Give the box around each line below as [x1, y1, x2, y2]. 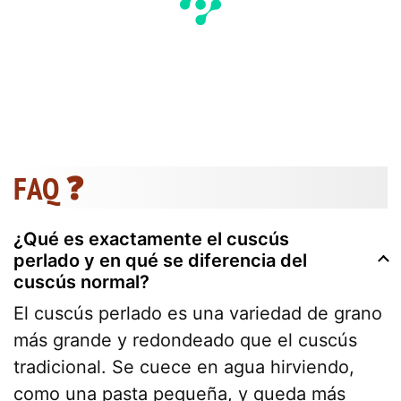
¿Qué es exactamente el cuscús [13, 227, 289, 250]
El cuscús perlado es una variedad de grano [13, 302, 382, 324]
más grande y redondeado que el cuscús [13, 328, 357, 351]
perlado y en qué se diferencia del [13, 249, 307, 271]
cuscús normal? [13, 270, 149, 293]
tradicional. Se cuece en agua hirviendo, [13, 355, 354, 378]
